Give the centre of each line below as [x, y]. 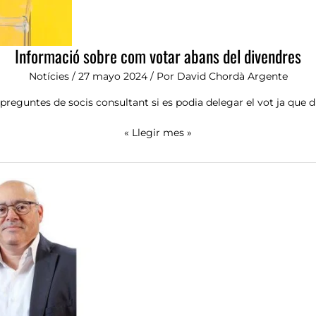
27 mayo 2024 [114, 76]
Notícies [49, 76]
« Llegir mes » [158, 132]
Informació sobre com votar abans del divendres [158, 56]
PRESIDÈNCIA [158, 248]
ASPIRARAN [153, 201]
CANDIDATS [154, 186]
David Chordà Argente [232, 76]
